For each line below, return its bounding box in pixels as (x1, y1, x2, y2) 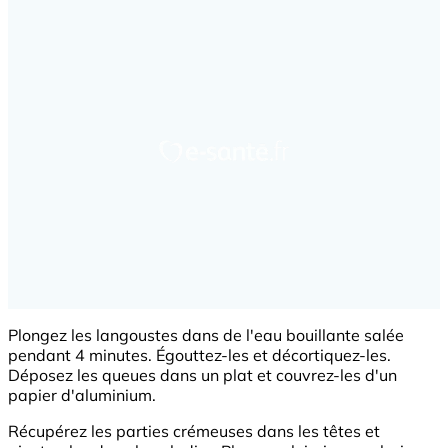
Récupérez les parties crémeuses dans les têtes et (8, 421, 380, 442)
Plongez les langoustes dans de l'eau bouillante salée (8, 325, 404, 346)
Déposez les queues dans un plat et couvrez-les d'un (8, 365, 397, 386)
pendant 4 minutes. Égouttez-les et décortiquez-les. (8, 345, 391, 366)
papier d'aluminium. (8, 385, 156, 406)
